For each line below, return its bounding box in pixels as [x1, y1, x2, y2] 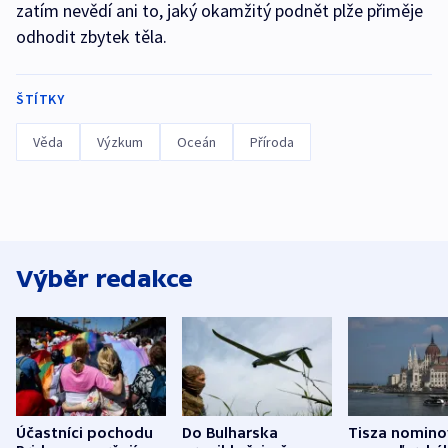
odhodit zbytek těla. [16, 24, 167, 48]
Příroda [250, 132, 294, 151]
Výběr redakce [16, 264, 193, 292]
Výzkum [97, 132, 143, 151]
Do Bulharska [182, 425, 278, 441]
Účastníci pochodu [16, 425, 153, 441]
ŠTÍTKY [16, 89, 64, 108]
